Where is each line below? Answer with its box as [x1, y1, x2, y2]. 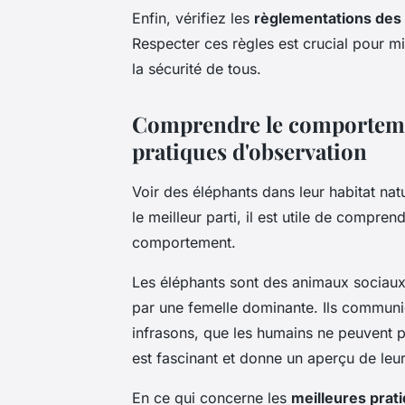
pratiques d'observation [132, 136, 367, 165]
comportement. [132, 232, 236, 251]
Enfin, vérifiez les [132, 8, 254, 27]
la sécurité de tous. [132, 59, 261, 78]
